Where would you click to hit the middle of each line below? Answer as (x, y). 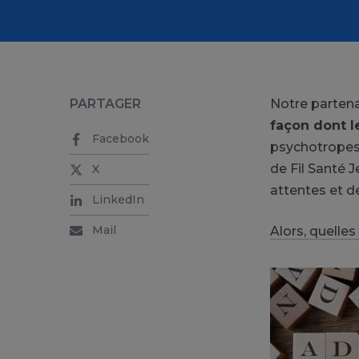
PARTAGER (105, 104)
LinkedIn (118, 200)
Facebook (121, 139)
